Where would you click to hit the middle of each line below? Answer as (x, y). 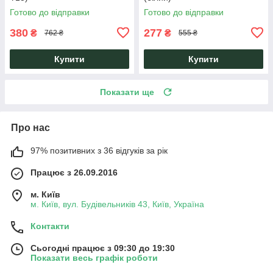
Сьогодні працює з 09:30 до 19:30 (103, 248)
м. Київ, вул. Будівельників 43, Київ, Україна (117, 204)
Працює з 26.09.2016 (74, 172)
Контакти (50, 226)
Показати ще (127, 92)
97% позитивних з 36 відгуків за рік (99, 150)
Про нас (30, 127)
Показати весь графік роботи (94, 257)
